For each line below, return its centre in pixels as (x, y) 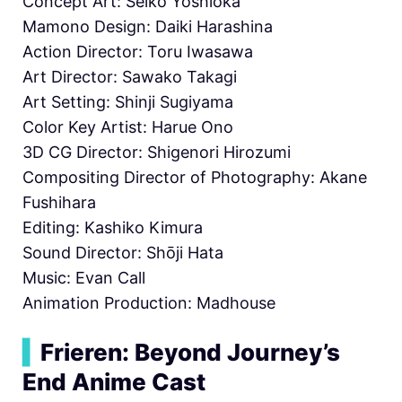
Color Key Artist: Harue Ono (128, 127)
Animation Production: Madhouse (149, 302)
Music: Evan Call (84, 277)
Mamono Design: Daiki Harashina (148, 26)
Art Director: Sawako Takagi (130, 76)
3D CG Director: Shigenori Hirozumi (157, 152)
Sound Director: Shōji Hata (123, 252)
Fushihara (59, 202)
